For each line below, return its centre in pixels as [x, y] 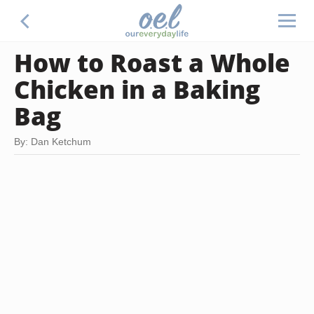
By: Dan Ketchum [53, 142]
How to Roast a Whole [152, 62]
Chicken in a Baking [137, 89]
